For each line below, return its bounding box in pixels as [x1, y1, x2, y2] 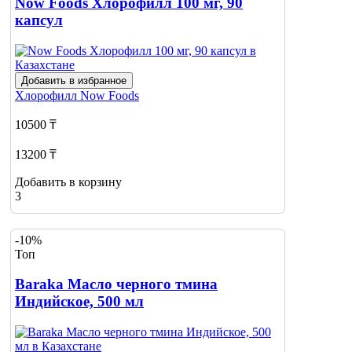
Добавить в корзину [15, 174, 122, 189]
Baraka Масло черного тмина [15, 276, 218, 293]
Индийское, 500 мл [15, 293, 144, 310]
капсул [15, 12, 63, 29]
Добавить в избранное [21, 74, 126, 86]
